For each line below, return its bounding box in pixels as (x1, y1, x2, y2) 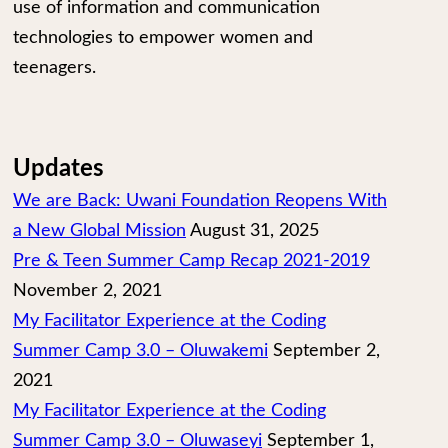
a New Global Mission (13, 222, 186, 240)
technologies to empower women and (13, 29, 313, 47)
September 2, (273, 342, 380, 360)
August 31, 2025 (190, 222, 319, 240)
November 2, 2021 (13, 282, 162, 300)
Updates (13, 157, 104, 181)
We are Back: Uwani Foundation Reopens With (13, 192, 387, 210)
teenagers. (13, 59, 96, 77)
